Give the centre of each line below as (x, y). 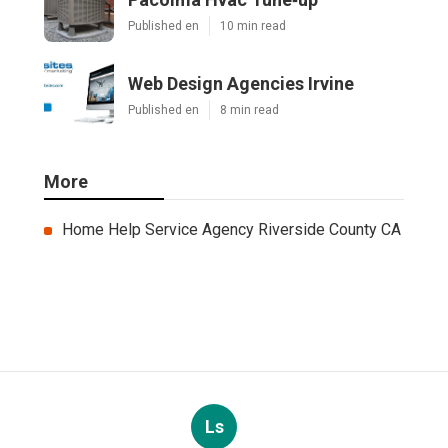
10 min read (253, 26)
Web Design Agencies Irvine (241, 84)
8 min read (249, 110)
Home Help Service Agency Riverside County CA (231, 230)
